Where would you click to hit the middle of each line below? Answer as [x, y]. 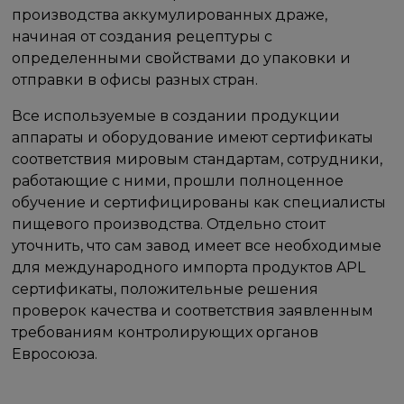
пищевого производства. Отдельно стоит [169, 224]
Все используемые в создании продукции [176, 115]
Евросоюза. [55, 353]
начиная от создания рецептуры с [142, 36]
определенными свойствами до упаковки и [182, 58]
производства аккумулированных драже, [170, 14]
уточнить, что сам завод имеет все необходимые [197, 245]
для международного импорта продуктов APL [189, 267]
